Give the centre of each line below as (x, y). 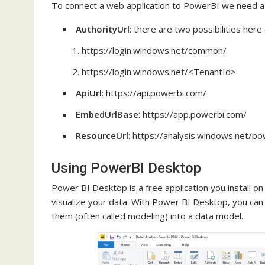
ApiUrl (89, 93)
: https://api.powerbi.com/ (154, 93)
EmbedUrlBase (107, 114)
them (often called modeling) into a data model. (147, 216)
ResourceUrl (102, 136)
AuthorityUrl (103, 29)
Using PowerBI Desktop (126, 168)
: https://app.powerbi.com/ (193, 114)
